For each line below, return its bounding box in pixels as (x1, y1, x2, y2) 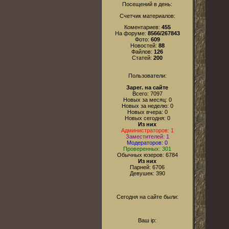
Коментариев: (124, 24, 162, 31)
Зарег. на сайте (126, 84, 168, 90)
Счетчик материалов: (119, 12, 175, 19)
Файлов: (131, 49, 154, 55)
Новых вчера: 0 (127, 108, 168, 115)
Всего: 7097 (132, 90, 163, 97)
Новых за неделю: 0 (121, 102, 173, 109)
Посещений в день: (122, 1, 172, 7)
